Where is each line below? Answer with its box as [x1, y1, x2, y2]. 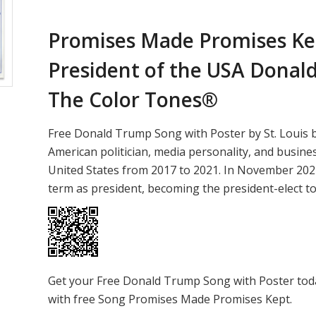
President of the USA [48, 56, 250, 83]
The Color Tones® [48, 86, 219, 113]
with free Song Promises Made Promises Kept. [48, 291, 293, 307]
